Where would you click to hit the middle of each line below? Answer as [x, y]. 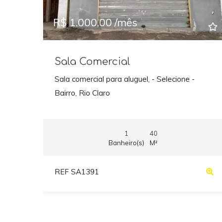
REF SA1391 [77, 172]
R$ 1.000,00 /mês [95, 22]
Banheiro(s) [126, 142]
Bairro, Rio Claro [82, 93]
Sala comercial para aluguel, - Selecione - [124, 79]
